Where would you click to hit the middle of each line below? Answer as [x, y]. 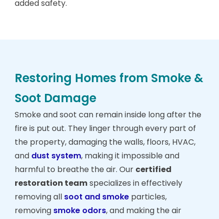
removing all [39, 197]
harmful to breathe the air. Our [75, 170]
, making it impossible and [130, 156]
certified [153, 170]
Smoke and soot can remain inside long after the [108, 115]
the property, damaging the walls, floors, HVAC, [105, 142]
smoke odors [80, 211]
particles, [148, 197]
